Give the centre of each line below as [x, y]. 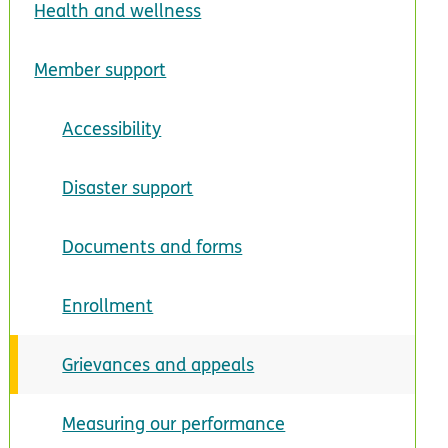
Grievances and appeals [158, 364]
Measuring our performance [174, 423]
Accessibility [112, 128]
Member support [100, 69]
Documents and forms [152, 246]
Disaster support [128, 187]
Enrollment [108, 305]
